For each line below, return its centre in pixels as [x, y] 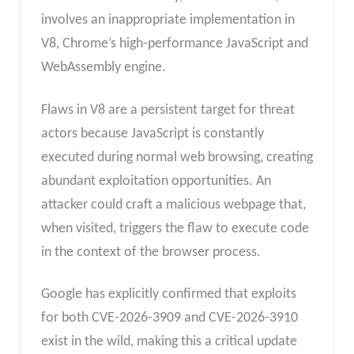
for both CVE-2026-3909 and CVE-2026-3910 [169, 318]
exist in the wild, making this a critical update [169, 342]
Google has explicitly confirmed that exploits [168, 295]
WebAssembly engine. [103, 67]
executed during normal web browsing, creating [177, 157]
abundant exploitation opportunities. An [156, 181]
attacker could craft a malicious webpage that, [173, 205]
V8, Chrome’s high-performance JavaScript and [174, 43]
